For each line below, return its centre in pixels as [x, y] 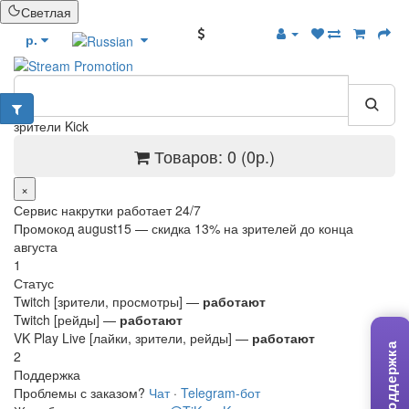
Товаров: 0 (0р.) [215, 157]
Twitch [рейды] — [67, 320]
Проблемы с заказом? [81, 393]
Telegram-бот [220, 393]
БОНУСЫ [236, 33]
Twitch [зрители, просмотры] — [108, 302]
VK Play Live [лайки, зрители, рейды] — [133, 338]
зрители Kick [51, 126]
